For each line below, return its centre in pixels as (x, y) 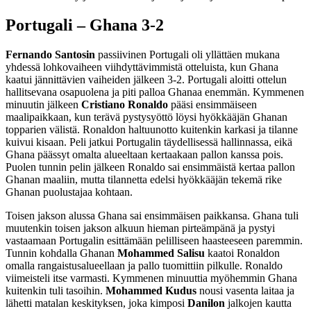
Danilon (206, 303)
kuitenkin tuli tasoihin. (56, 291)
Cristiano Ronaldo (125, 105)
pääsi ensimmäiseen (212, 105)
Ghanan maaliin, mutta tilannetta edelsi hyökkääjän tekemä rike (144, 180)
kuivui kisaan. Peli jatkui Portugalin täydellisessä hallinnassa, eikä (149, 142)
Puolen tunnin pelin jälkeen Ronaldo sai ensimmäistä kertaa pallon (150, 167)
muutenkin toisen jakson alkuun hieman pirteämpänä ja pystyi (140, 228)
